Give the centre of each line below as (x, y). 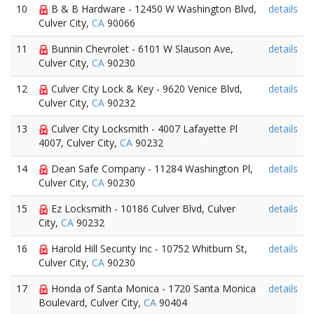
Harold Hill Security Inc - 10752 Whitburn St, (148, 248)
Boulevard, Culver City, (91, 302)
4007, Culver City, (79, 143)
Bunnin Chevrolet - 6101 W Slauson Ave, (141, 49)
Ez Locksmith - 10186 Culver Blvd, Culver (142, 209)
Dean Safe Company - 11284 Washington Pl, (151, 169)
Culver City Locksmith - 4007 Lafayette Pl (143, 129)
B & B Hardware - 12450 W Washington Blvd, (152, 9)
